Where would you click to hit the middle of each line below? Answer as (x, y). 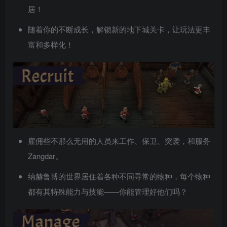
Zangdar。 (45, 156)
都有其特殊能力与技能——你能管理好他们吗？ (108, 191)
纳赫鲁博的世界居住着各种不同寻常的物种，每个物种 (119, 176)
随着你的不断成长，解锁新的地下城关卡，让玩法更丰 (119, 29)
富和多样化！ (51, 44)
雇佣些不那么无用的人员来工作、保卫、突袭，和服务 (119, 140)
